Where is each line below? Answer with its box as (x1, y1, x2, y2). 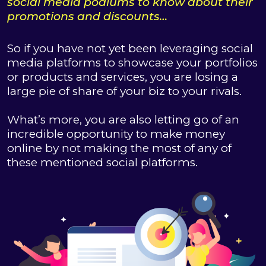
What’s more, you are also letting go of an (7, 112, 239, 126)
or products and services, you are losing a (7, 69, 238, 84)
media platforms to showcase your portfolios (7, 55, 258, 69)
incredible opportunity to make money (7, 126, 225, 141)
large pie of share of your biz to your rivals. (7, 84, 242, 98)
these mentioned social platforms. (7, 155, 198, 169)
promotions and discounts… (7, 9, 167, 23)
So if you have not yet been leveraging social (7, 41, 253, 55)
